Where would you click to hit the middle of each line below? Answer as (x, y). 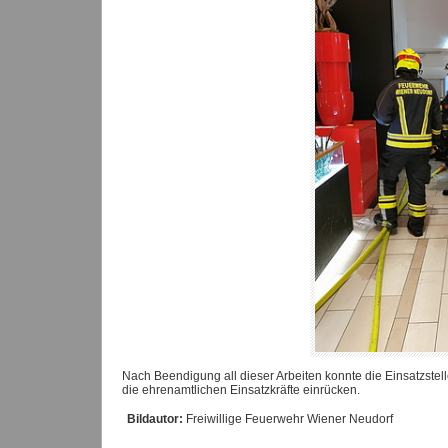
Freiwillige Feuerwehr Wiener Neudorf (288, 419)
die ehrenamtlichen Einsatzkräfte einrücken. (241, 389)
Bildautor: (155, 419)
